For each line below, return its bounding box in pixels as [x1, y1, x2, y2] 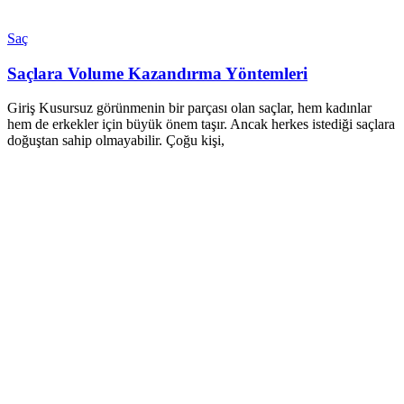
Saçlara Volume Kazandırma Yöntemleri [7, 63, 308, 83]
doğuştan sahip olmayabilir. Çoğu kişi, [7, 133, 225, 149]
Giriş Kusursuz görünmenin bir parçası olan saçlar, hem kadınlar [7, 100, 372, 116]
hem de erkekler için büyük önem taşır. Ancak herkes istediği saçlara [7, 116, 395, 133]
